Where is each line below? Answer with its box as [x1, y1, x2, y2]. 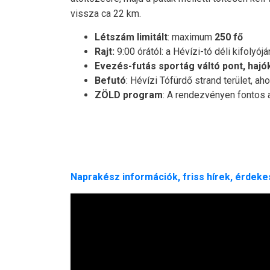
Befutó [95, 75, 126, 87]
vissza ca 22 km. [71, 8, 141, 20]
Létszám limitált [95, 31, 168, 43]
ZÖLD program [95, 89, 163, 101]
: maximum [168, 31, 215, 43]
